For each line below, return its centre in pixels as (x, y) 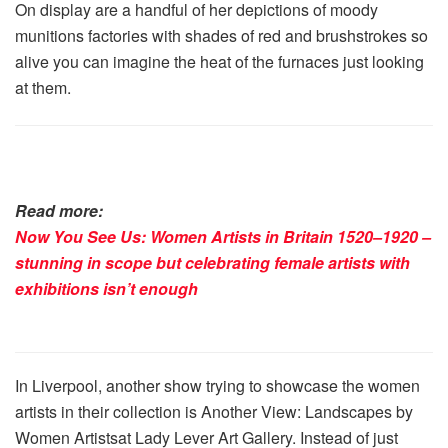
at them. (43, 88)
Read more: (59, 211)
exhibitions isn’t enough (106, 289)
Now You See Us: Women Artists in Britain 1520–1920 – (223, 237)
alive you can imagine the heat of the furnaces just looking (219, 62)
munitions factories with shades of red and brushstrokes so (221, 36)
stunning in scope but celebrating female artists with (212, 263)
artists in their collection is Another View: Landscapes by (214, 412)
